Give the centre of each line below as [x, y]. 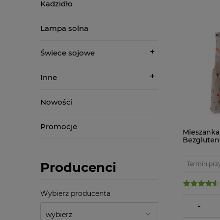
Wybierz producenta [75, 193]
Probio [194, 148]
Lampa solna [64, 28]
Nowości [56, 102]
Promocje [59, 126]
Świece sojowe [68, 53]
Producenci [78, 167]
